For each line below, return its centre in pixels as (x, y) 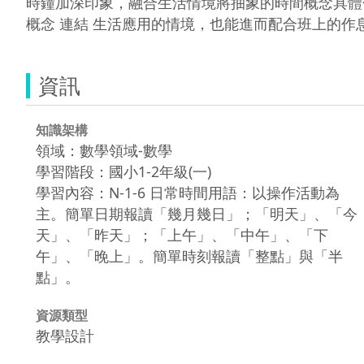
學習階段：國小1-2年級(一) (123, 171)
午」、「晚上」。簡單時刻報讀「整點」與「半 (189, 256)
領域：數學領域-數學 (104, 150)
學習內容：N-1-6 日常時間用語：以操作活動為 (188, 192)
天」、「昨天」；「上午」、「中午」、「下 (182, 234)
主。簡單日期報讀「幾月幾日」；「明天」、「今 (197, 213)
